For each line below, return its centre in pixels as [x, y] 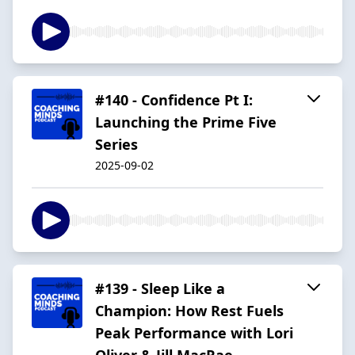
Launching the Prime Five [186, 122]
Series [116, 144]
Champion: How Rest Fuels [189, 310]
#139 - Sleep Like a [160, 288]
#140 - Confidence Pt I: [174, 99]
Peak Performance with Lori [194, 332]
